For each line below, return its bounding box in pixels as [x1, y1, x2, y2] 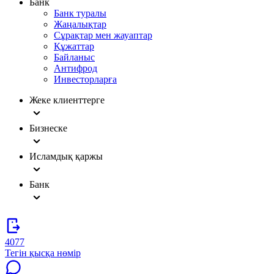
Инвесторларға [54, 74, 117, 84]
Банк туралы [54, 8, 106, 18]
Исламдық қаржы [29, 151, 103, 161]
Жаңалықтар [54, 19, 106, 29]
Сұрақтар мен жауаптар [54, 30, 152, 40]
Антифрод [54, 63, 97, 73]
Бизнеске [29, 123, 67, 133]
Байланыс [54, 52, 95, 62]
